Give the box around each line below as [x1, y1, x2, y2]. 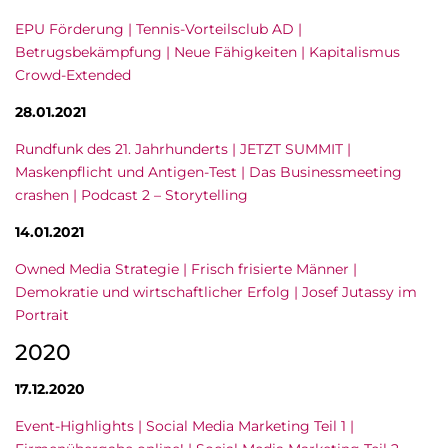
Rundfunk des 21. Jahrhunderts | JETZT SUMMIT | [15, 140, 351, 158]
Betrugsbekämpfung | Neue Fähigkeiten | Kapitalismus [15, 43, 400, 61]
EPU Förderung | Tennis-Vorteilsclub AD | [15, 20, 302, 38]
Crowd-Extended [15, 66, 131, 84]
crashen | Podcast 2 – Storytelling [15, 186, 248, 204]
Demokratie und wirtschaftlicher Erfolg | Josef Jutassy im [15, 283, 417, 301]
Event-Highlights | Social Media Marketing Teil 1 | [15, 417, 354, 435]
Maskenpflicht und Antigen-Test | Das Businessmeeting [15, 163, 402, 181]
